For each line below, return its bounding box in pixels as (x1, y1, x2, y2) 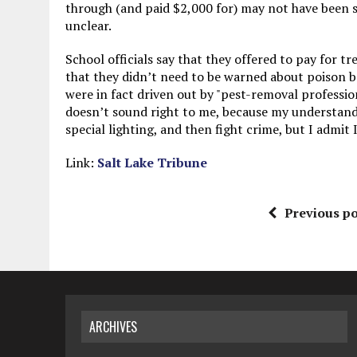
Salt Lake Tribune (97, 154, 207, 171)
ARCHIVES (89, 317, 137, 336)
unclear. (65, 17, 112, 34)
